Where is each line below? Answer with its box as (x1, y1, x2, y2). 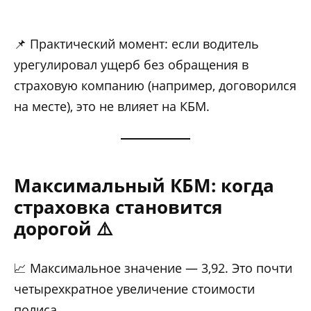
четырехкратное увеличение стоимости (14, 280, 255, 298)
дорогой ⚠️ (14, 216, 113, 242)
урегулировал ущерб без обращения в (14, 56, 249, 73)
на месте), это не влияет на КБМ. (14, 98, 210, 115)
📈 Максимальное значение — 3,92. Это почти (14, 260, 292, 277)
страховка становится (14, 194, 222, 220)
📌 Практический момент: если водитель (14, 35, 259, 52)
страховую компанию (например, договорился (14, 77, 296, 94)
